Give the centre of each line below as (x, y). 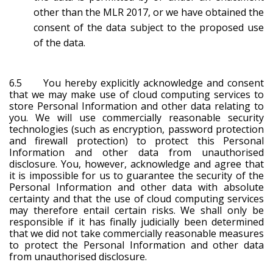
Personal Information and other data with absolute (136, 187)
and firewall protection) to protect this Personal (136, 140)
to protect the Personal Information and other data (136, 245)
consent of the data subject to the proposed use (149, 27)
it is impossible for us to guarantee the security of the (136, 175)
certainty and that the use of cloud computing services (136, 198)
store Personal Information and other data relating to (136, 106)
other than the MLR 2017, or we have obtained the (149, 12)
